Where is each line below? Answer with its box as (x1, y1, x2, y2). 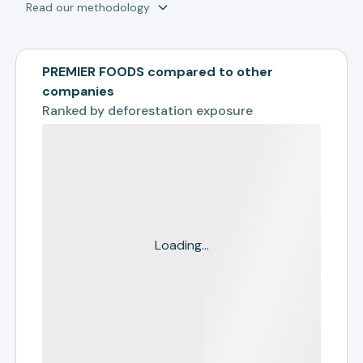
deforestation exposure (108, 102, 254, 119)
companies (42, 83, 115, 100)
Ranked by (42, 102, 109, 119)
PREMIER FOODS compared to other (42, 63, 274, 80)
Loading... (154, 237, 209, 254)
